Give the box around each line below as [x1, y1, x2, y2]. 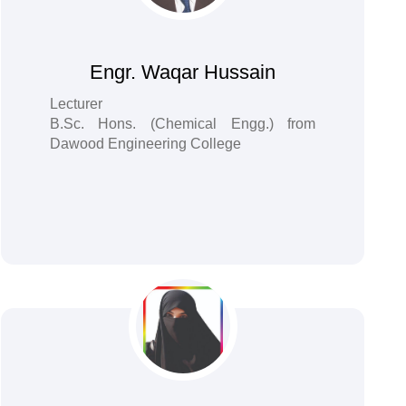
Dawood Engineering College [49, 136, 241, 151]
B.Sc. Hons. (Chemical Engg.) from [49, 116, 316, 131]
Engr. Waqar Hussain [90, 61, 276, 83]
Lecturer [49, 96, 102, 111]
